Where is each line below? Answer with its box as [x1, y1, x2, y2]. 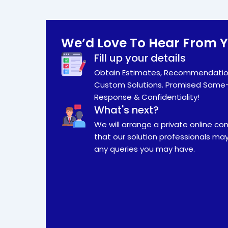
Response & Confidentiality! [94, 91, 199, 102]
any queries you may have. [94, 143, 195, 154]
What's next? [94, 102, 159, 117]
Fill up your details [94, 50, 186, 65]
